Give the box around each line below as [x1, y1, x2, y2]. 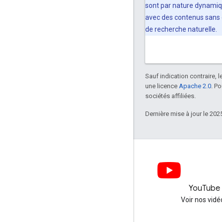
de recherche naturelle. [145, 25, 217, 33]
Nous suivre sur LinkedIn [39, 196, 114, 204]
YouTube [189, 183, 221, 193]
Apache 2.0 [179, 82, 211, 90]
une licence [145, 82, 179, 90]
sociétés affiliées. [145, 92, 196, 100]
